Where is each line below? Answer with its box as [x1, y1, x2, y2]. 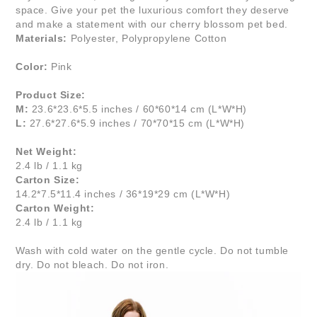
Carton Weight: [16, 202, 95, 214]
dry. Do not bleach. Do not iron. [16, 259, 169, 271]
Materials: [16, 33, 67, 45]
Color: [16, 61, 52, 73]
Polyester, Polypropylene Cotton [67, 33, 227, 45]
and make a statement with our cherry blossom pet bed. [16, 18, 288, 30]
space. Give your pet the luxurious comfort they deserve [16, 4, 290, 16]
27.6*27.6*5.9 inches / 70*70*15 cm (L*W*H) [26, 117, 246, 129]
